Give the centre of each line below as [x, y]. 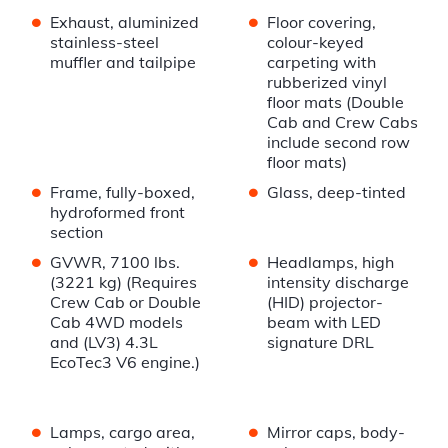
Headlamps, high [330, 262]
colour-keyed [315, 42]
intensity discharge [337, 282]
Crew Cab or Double [125, 302]
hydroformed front [117, 212]
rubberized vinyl [326, 82]
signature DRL [320, 342]
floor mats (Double [335, 102]
